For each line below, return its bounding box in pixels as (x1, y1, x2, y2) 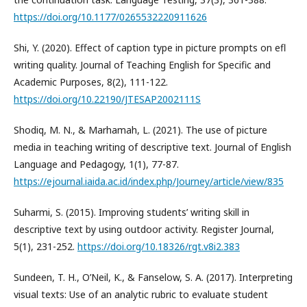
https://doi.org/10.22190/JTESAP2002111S (14, 92, 201, 106)
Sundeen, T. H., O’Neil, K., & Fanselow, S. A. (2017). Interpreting (14, 270, 293, 284)
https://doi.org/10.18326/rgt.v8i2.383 (77, 239, 240, 253)
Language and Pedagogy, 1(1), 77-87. (14, 157, 179, 171)
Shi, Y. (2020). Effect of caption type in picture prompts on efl (14, 40, 286, 54)
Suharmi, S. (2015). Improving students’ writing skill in (14, 205, 249, 219)
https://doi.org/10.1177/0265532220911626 (14, 10, 207, 23)
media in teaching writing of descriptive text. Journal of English (14, 140, 291, 153)
